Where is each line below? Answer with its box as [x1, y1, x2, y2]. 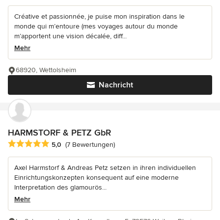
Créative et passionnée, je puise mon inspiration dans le [14, 12, 185, 21]
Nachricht [99, 80, 133, 90]
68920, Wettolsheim [16, 65, 76, 74]
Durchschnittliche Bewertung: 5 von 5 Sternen [7, 138, 166, 149]
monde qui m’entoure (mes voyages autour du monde [14, 22, 178, 30]
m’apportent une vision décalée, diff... [14, 31, 127, 40]
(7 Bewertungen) [65, 140, 115, 149]
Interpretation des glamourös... [14, 183, 107, 192]
